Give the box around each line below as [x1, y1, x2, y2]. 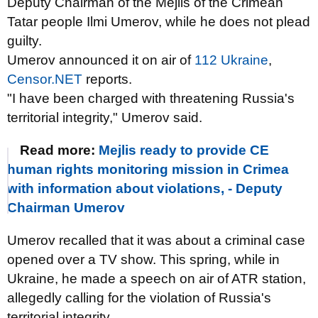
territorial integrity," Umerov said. [7, 110, 202, 125]
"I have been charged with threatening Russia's [7, 91, 295, 106]
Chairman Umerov [7, 200, 125, 215]
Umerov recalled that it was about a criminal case [7, 233, 305, 248]
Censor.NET [7, 72, 82, 87]
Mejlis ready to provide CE [99, 143, 269, 158]
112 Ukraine [194, 53, 268, 67]
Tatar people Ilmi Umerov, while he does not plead [7, 14, 310, 29]
